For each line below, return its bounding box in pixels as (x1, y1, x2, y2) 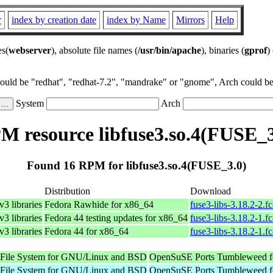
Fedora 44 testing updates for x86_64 (44, 212, 188, 223)
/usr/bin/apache (138, 45, 201, 55)
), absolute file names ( (51, 45, 138, 55)
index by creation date (12, 15, 96, 25)
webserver (9, 45, 51, 55)
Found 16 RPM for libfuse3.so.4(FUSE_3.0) (27, 158, 246, 172)
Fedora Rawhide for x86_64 (44, 199, 154, 210)
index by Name (107, 15, 166, 25)
